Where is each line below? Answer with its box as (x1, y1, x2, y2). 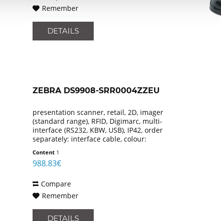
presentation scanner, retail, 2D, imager (33, 108, 164, 117)
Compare (41, 179, 72, 189)
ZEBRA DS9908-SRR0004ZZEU (33, 86, 160, 96)
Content (33, 148, 57, 156)
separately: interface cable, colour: (33, 134, 147, 144)
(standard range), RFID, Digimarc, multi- (33, 116, 163, 126)
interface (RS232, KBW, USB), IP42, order (33, 125, 163, 135)
